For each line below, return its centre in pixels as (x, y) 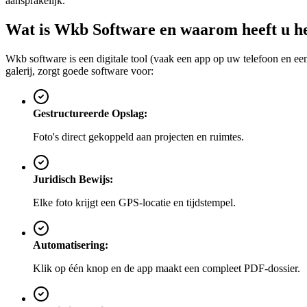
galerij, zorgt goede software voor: (79, 71)
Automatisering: (71, 245)
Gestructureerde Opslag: (90, 113)
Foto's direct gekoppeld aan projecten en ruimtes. (138, 136)
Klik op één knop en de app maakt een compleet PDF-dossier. (167, 268)
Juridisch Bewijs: (73, 179)
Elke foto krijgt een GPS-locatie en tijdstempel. (134, 202)
